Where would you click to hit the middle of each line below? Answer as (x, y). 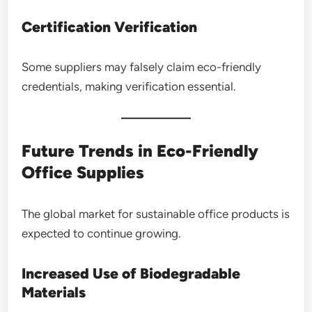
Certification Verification (110, 26)
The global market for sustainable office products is (156, 213)
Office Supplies (83, 172)
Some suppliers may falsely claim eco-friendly (142, 67)
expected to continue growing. (102, 233)
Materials (54, 292)
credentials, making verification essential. (129, 86)
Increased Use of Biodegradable (131, 273)
